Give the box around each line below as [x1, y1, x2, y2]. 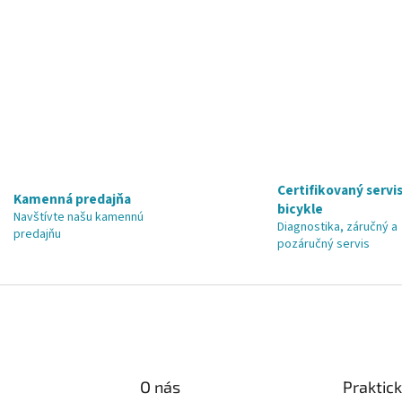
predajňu [13, 225, 61, 244]
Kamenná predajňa [13, 189, 131, 210]
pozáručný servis [277, 234, 370, 253]
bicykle [277, 198, 323, 219]
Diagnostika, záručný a [277, 217, 398, 236]
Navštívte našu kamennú [13, 208, 144, 227]
